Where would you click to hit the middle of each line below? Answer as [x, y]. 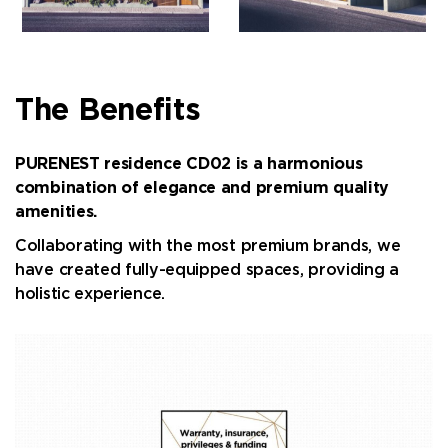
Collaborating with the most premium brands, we [208, 247]
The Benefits [108, 112]
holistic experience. [90, 295]
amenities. [56, 213]
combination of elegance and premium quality [202, 189]
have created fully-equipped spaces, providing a [207, 271]
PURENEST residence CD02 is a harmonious [189, 165]
